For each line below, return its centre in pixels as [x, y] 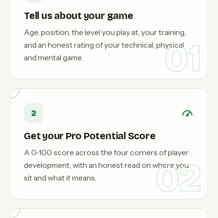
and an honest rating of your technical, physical [104, 45]
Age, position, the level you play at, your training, [105, 32]
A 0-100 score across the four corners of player [106, 153]
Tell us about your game [79, 16]
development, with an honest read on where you [106, 165]
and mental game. [53, 58]
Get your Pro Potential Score [90, 136]
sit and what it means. [60, 178]
